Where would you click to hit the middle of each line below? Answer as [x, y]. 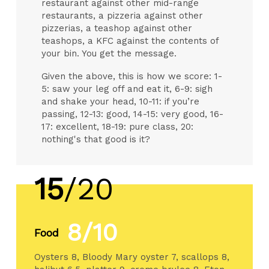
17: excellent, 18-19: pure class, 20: [118, 127]
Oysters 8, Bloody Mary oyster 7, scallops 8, [132, 257]
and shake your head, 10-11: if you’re [121, 102]
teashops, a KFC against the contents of [130, 41]
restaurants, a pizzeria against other [122, 16]
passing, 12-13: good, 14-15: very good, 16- [133, 114]
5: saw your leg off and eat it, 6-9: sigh [127, 89]
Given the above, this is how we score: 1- [132, 77]
